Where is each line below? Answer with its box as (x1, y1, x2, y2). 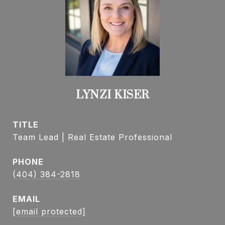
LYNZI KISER (76, 88, 149, 102)
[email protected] (13, 206, 86, 216)
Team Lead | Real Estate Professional (13, 132, 172, 142)
